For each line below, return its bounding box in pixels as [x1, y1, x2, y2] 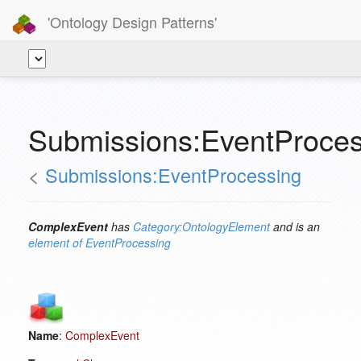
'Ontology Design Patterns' [44, 10, 217, 32]
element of [28, 234, 82, 251]
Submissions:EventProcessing [45, 161, 301, 189]
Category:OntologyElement [133, 218, 270, 234]
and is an [270, 218, 320, 234]
